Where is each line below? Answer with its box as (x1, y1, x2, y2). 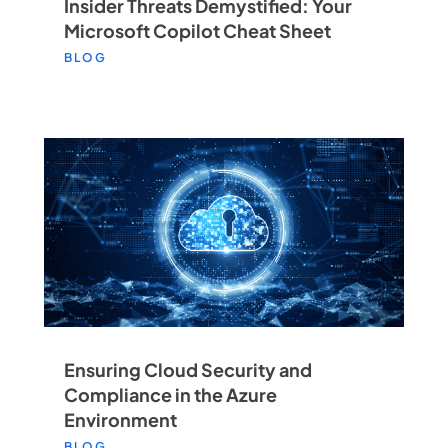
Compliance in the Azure (63, 383, 277, 407)
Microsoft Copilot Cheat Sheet (63, 18, 331, 42)
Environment (63, 408, 177, 432)
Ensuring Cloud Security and (63, 358, 312, 382)
